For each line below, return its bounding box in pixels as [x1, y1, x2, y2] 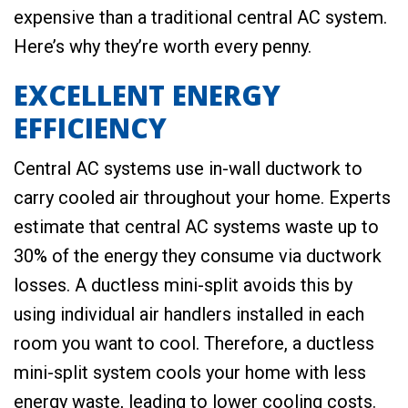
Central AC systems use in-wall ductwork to [14, 158, 362, 180]
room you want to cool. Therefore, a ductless [14, 332, 374, 355]
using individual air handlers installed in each [14, 303, 364, 326]
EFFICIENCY [14, 109, 167, 148]
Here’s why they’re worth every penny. [14, 36, 311, 58]
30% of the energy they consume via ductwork [14, 245, 382, 268]
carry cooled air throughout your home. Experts [14, 187, 391, 209]
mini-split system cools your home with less [14, 362, 366, 384]
